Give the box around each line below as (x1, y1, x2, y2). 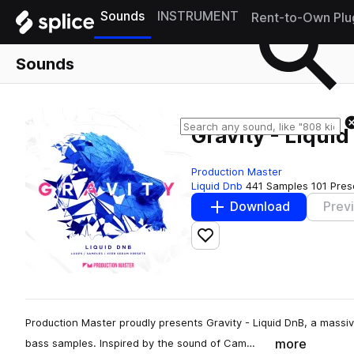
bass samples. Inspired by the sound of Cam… (25, 336, 255, 349)
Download (230, 199, 290, 215)
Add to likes (204, 234, 277, 250)
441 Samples (246, 179, 308, 192)
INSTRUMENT (157, 9, 239, 24)
